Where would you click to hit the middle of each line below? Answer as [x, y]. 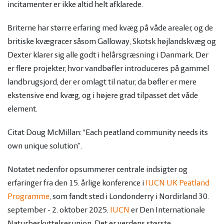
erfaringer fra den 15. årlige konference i [76, 183]
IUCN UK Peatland [177, 183]
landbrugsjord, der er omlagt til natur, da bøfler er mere [102, 82]
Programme [28, 197]
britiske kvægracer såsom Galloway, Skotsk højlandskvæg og [112, 42]
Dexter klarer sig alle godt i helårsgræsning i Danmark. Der [108, 55]
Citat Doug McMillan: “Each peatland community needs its [108, 133]
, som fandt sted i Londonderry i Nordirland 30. [129, 197]
